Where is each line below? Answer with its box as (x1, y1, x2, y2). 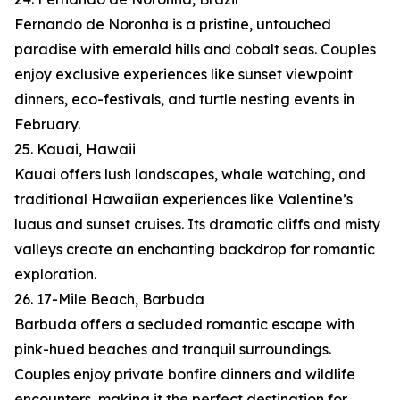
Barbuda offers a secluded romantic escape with (14, 315, 354, 334)
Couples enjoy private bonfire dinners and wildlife (14, 365, 355, 384)
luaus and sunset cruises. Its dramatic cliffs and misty (14, 215, 380, 234)
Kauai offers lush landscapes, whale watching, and (14, 165, 366, 184)
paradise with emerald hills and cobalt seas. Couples (14, 40, 376, 59)
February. (14, 115, 80, 134)
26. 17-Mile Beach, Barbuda (14, 290, 204, 309)
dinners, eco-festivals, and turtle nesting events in (14, 90, 354, 109)
